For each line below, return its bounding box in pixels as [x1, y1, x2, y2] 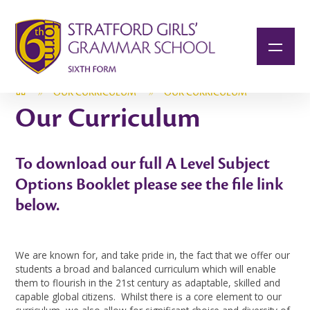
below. [15, 196, 64, 215]
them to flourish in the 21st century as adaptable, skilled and [15, 276, 281, 290]
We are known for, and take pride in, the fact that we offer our [15, 248, 291, 262]
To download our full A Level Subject [15, 154, 271, 173]
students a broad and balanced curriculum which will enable [15, 262, 277, 276]
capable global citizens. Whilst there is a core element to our [15, 290, 282, 304]
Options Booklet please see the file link [15, 175, 284, 194]
